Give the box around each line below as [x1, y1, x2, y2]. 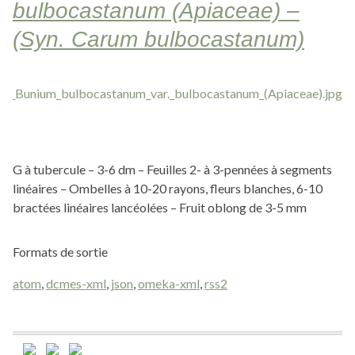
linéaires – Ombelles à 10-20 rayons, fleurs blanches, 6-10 [13, 181, 323, 196]
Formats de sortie [13, 244, 108, 259]
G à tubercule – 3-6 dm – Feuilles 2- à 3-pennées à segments [13, 162, 332, 177]
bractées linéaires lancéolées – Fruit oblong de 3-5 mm [13, 200, 307, 215]
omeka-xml [138, 276, 200, 291]
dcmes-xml [46, 276, 106, 291]
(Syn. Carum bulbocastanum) [13, 27, 304, 52]
